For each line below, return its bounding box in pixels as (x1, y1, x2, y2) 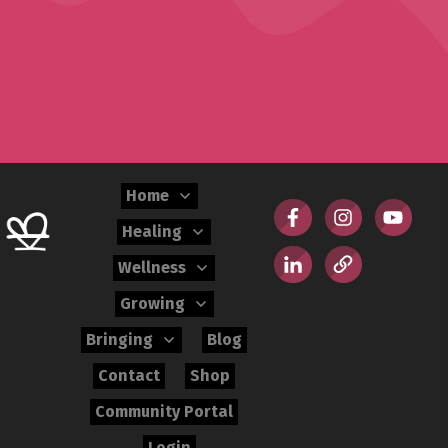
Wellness (118, 258, 187, 277)
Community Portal (95, 402, 234, 421)
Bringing (86, 330, 154, 349)
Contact (98, 366, 161, 385)
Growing (119, 294, 185, 313)
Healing (122, 222, 183, 241)
